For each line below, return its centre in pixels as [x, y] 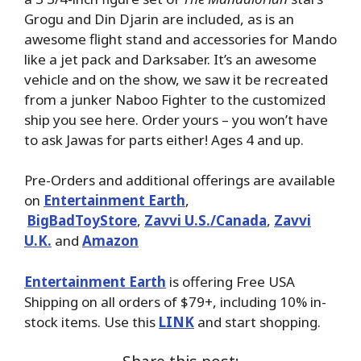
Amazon [110, 241]
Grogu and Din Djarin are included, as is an [159, 19]
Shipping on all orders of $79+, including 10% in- [175, 301]
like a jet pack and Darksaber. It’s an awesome [170, 59]
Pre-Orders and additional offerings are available [180, 180]
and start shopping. [257, 322]
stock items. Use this [91, 322]
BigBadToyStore [82, 221]
